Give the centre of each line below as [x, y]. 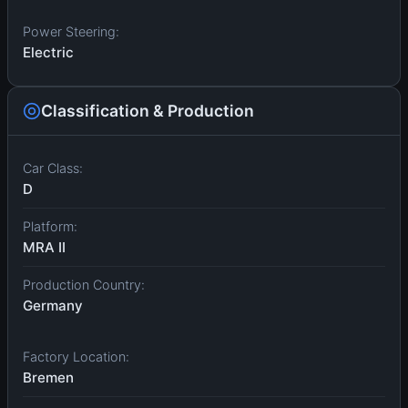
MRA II [44, 248]
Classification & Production [148, 111]
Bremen [48, 378]
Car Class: [53, 168]
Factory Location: [76, 357]
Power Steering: [71, 32]
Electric [48, 53]
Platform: [50, 227]
